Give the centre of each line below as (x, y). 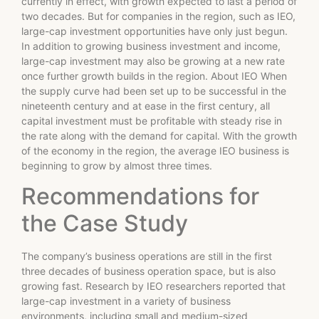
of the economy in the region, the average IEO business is (155, 150)
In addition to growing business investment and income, (151, 46)
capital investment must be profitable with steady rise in (152, 120)
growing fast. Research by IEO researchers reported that (153, 286)
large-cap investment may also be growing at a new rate (153, 61)
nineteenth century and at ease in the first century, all (146, 105)
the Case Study (105, 224)
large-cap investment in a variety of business (126, 301)
